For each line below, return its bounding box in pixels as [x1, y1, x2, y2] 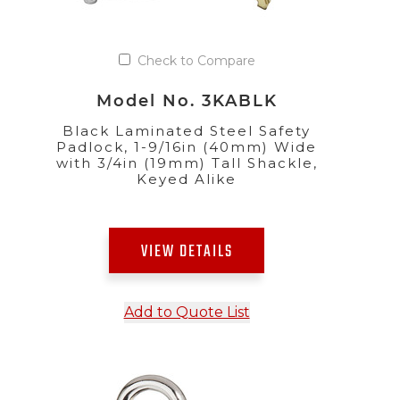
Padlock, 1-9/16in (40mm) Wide [56, 137, 317, 155]
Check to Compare [137, 52, 255, 69]
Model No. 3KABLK [96, 90, 278, 110]
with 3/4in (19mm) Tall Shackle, [55, 154, 318, 171]
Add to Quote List [123, 303, 250, 321]
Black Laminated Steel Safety [62, 121, 311, 139]
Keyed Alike [137, 170, 237, 187]
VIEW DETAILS [140, 238, 233, 265]
